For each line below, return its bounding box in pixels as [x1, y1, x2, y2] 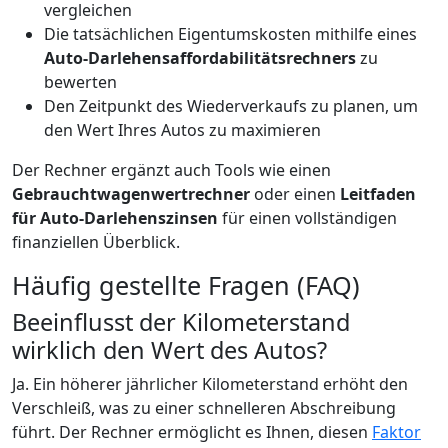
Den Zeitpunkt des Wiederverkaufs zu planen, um [44, 95, 418, 117]
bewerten [44, 71, 117, 93]
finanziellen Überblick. [12, 231, 180, 253]
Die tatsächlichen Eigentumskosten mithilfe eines [44, 23, 417, 45]
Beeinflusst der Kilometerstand [12, 306, 350, 338]
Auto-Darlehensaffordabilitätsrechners [44, 47, 356, 69]
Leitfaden [340, 183, 416, 205]
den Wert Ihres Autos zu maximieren [44, 119, 321, 141]
